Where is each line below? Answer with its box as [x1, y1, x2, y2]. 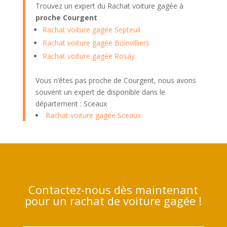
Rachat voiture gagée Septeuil [42, 24, 140, 34]
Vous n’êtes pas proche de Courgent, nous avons [35, 75, 196, 85]
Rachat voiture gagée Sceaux [45, 110, 141, 120]
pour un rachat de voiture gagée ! [25, 193, 202, 208]
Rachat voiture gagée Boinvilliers [42, 37, 149, 48]
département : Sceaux [35, 98, 107, 108]
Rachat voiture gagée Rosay [42, 51, 135, 61]
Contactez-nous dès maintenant [28, 181, 199, 197]
